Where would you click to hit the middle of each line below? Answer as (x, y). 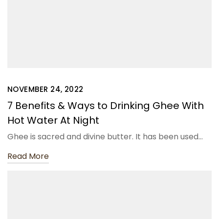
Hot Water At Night (53, 120)
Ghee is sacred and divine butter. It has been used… (105, 137)
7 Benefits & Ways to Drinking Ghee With (106, 106)
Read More (28, 156)
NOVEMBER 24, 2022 (45, 89)
